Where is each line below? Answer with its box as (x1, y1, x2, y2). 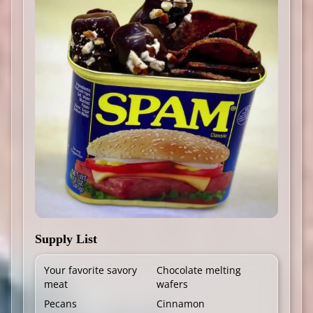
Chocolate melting (156, 263, 241, 277)
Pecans (44, 296, 77, 310)
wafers (156, 277, 188, 291)
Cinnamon (156, 296, 205, 310)
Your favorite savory (44, 263, 137, 277)
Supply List (35, 231, 97, 246)
